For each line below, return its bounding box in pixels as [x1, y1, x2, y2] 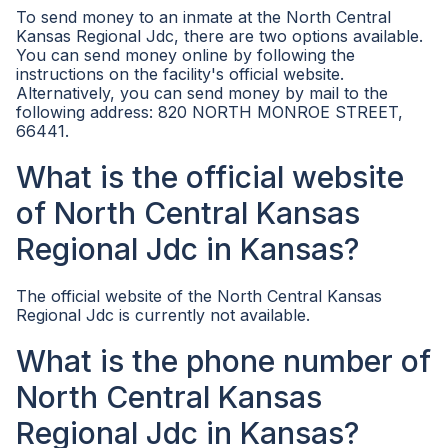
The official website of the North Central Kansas [16, 286, 382, 306]
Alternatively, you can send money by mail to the [16, 83, 388, 103]
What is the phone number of [16, 343, 431, 379]
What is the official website [16, 159, 404, 195]
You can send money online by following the [16, 45, 355, 65]
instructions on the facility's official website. [16, 64, 344, 84]
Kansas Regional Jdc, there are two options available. [16, 26, 423, 46]
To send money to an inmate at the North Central [16, 7, 391, 27]
